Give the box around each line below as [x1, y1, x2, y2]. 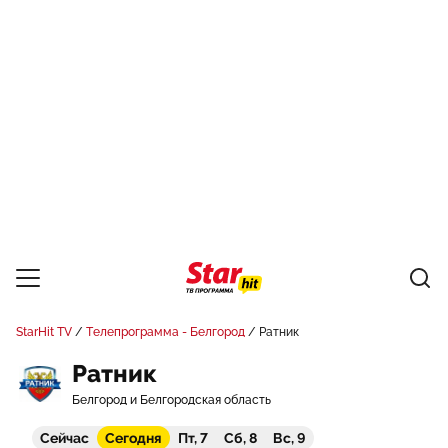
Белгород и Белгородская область [72, 393, 271, 407]
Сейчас [40, 430, 89, 446]
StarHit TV [16, 325, 72, 339]
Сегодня [105, 430, 162, 446]
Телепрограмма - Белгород [86, 325, 245, 339]
